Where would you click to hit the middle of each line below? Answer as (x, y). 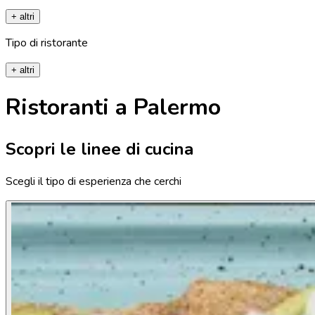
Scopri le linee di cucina (99, 149)
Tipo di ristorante (47, 43)
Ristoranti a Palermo (113, 108)
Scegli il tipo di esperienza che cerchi (94, 182)
